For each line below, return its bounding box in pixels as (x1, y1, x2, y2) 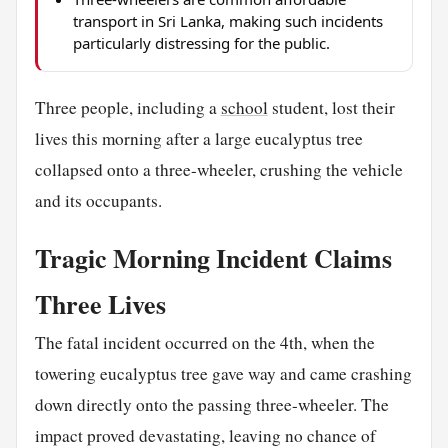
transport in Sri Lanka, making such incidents (72, 11, 383, 32)
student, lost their (267, 95, 395, 119)
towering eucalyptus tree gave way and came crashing (34, 362, 412, 386)
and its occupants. (34, 188, 162, 212)
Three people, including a (34, 95, 221, 119)
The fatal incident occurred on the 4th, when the (34, 331, 375, 355)
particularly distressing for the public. (72, 33, 330, 54)
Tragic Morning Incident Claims (34, 239, 392, 278)
